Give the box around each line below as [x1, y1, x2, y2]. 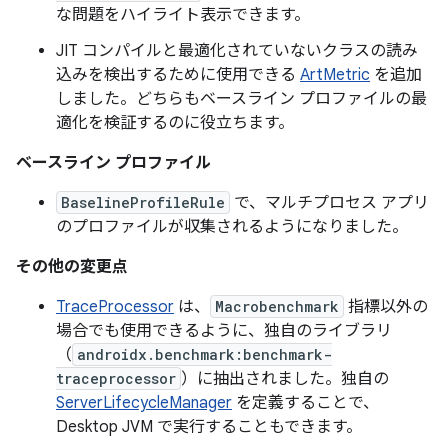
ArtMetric [300, 65, 370, 85]
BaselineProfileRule [61, 193, 225, 212]
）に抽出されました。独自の [181, 369, 389, 389]
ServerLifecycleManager [56, 393, 232, 413]
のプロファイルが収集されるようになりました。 [56, 217, 408, 237]
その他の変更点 [16, 257, 128, 277]
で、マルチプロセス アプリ [230, 193, 429, 213]
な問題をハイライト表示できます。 [56, 5, 310, 25]
